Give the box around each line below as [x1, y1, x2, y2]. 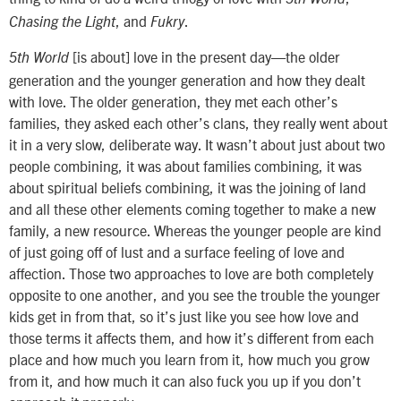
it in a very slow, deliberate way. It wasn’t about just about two [9, 135, 385, 154]
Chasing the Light [9, 14, 115, 30]
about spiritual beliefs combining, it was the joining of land [9, 178, 366, 197]
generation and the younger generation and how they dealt [9, 71, 365, 90]
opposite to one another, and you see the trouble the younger [9, 286, 380, 304]
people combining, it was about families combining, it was [9, 157, 362, 175]
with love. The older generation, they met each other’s [9, 92, 337, 111]
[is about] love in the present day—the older [69, 47, 340, 66]
